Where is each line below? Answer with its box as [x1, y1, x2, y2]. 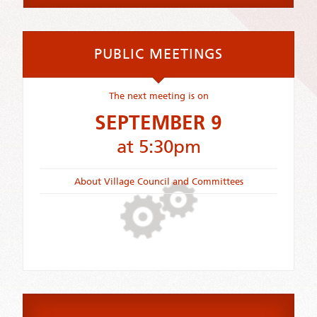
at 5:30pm [116, 136, 201, 158]
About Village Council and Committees [74, 176, 243, 187]
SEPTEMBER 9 [95, 111, 222, 135]
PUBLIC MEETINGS [94, 45, 223, 63]
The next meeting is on [108, 90, 209, 101]
